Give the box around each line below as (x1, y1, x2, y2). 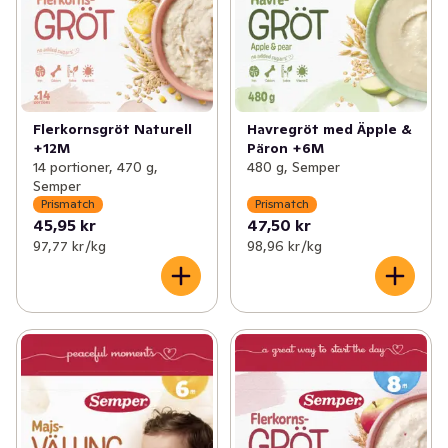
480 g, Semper (246, 157, 340, 176)
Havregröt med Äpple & (246, 119, 412, 138)
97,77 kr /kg (33, 236, 106, 255)
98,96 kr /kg (246, 236, 322, 255)
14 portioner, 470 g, (33, 157, 158, 176)
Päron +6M (246, 138, 324, 157)
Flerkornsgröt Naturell (33, 119, 192, 138)
